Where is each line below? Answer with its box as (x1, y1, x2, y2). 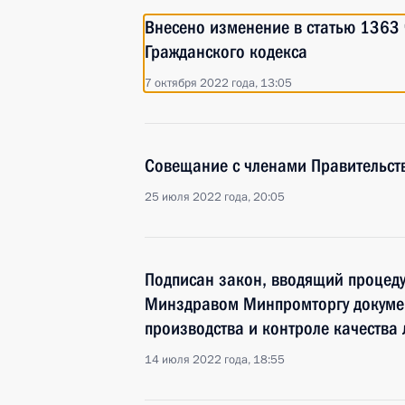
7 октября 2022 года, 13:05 (145, 75, 292, 91)
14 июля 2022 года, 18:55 (145, 352, 285, 368)
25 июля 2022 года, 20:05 (145, 189, 285, 205)
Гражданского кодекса (145, 41, 307, 62)
